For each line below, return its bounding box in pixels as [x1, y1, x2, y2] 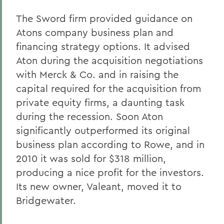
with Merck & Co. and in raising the [16, 68, 178, 80]
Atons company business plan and [16, 26, 173, 38]
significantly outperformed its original [16, 124, 190, 136]
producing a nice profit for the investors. [16, 166, 204, 178]
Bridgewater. [16, 194, 76, 206]
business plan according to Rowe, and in [16, 138, 204, 150]
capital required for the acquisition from [16, 82, 201, 94]
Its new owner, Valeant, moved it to [16, 180, 181, 192]
